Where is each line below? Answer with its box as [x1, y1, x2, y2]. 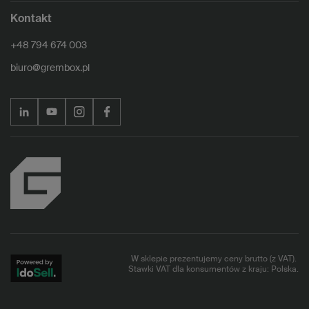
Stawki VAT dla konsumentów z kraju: [128, 265, 271, 274]
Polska [271, 265, 297, 274]
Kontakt [10, 13, 52, 25]
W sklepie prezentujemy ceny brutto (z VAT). [130, 255, 297, 263]
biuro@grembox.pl [10, 63, 90, 73]
